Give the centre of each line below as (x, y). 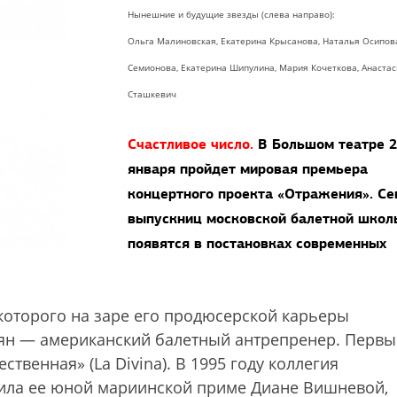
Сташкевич (152, 94)
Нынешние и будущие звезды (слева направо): (231, 14)
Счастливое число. (191, 144)
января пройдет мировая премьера (248, 169)
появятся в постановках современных (257, 243)
